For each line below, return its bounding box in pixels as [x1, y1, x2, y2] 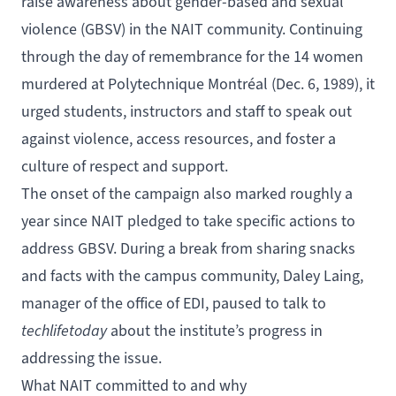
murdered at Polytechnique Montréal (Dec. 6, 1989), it [21, 73, 375, 94]
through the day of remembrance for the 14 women [21, 46, 363, 66]
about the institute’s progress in [110, 320, 323, 340]
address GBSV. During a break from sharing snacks [21, 238, 355, 258]
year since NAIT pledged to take [21, 210, 236, 231]
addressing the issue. [21, 347, 162, 368]
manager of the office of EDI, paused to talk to [21, 293, 326, 313]
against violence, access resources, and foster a [21, 128, 336, 148]
